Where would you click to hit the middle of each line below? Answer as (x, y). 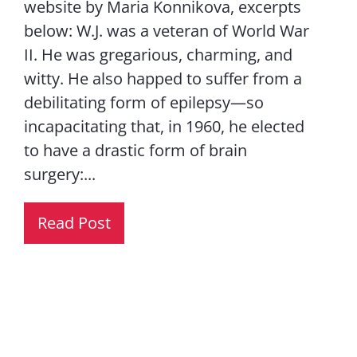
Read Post (74, 223)
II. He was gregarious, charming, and (158, 55)
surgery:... (59, 174)
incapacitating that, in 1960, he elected (164, 126)
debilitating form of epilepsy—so (143, 102)
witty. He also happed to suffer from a (163, 78)
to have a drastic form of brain (135, 150)
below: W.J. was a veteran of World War (166, 31)
